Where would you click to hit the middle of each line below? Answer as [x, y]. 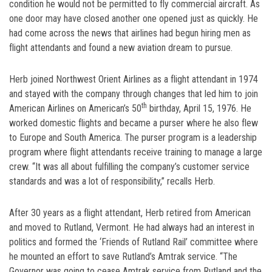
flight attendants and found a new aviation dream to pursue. [121, 47]
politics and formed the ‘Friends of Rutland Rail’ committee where [134, 242]
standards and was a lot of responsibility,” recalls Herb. [112, 181]
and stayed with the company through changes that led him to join [134, 93]
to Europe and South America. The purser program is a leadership [133, 137]
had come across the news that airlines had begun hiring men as [130, 33]
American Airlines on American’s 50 [75, 108]
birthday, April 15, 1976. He [199, 108]
